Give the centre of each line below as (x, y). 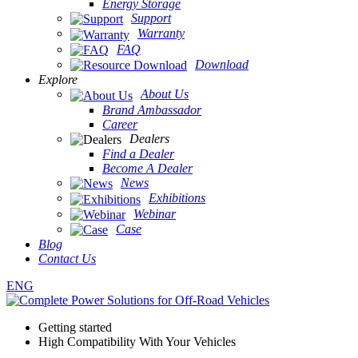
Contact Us (67, 259)
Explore (58, 80)
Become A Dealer (147, 168)
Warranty (161, 34)
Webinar (155, 213)
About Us (165, 94)
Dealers (149, 138)
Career (120, 124)
